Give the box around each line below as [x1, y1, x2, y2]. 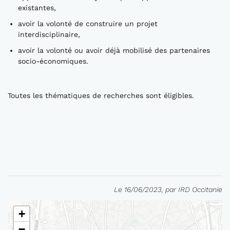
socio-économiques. [18, 57, 88, 65]
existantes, [18, 4, 56, 12]
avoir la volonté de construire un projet [18, 20, 158, 28]
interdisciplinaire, [18, 30, 80, 39]
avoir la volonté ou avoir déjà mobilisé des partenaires [18, 46, 210, 54]
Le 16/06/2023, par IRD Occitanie [114, 185, 222, 194]
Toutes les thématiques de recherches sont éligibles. [8, 91, 194, 100]
